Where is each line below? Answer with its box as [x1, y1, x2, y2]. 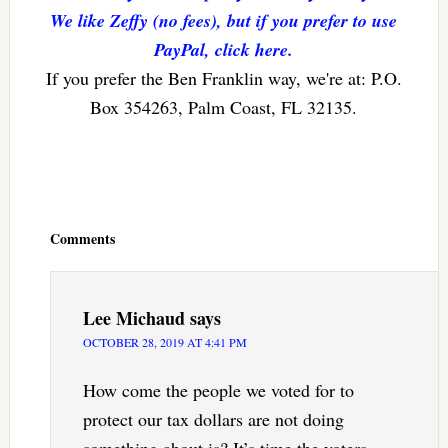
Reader [8, 186, 65, 213]
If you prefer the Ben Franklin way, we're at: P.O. [45, 65, 402, 90]
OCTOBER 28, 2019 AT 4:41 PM [82, 333, 247, 350]
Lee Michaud [82, 304, 185, 331]
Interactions [8, 207, 102, 234]
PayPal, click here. [154, 36, 294, 62]
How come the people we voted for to [82, 377, 354, 402]
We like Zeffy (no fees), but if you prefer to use [50, 7, 398, 33]
